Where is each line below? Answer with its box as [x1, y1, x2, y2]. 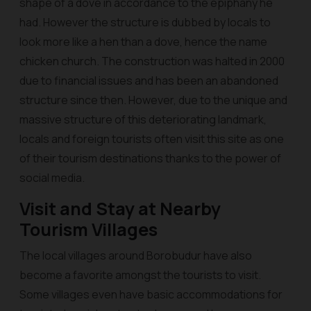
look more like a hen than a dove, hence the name [19, 34, 267, 49]
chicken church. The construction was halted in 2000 [19, 53, 285, 69]
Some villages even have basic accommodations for [19, 287, 283, 302]
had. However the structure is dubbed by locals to [19, 15, 271, 30]
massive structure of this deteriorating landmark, [19, 112, 267, 127]
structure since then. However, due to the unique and [19, 92, 287, 108]
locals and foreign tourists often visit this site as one [19, 131, 284, 146]
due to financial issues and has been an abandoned [19, 73, 278, 88]
